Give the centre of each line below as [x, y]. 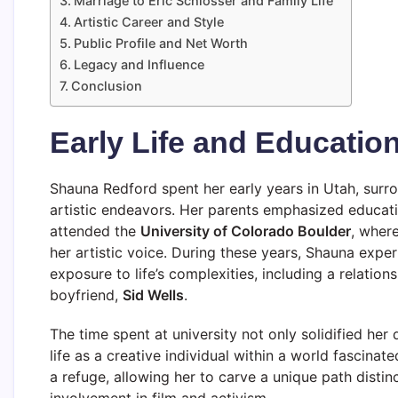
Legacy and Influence [139, 64]
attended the [95, 231]
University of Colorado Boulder [246, 231]
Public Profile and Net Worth [160, 43]
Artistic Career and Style [148, 21]
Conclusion [106, 85]
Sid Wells [153, 295]
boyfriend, [86, 295]
